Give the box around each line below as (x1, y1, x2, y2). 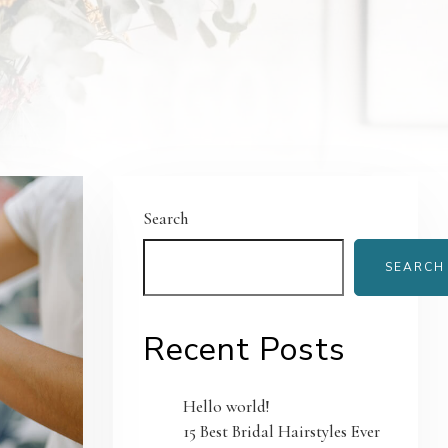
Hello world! (183, 396, 271, 417)
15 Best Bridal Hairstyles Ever (183, 421, 381, 442)
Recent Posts (143, 328, 347, 371)
